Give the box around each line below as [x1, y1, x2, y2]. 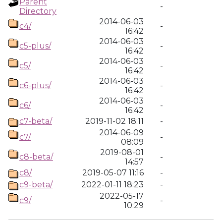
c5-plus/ [19, 41, 51, 51]
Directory [19, 6, 56, 16]
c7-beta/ [19, 116, 52, 126]
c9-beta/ [19, 180, 53, 189]
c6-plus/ [19, 81, 51, 90]
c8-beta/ [19, 152, 53, 162]
